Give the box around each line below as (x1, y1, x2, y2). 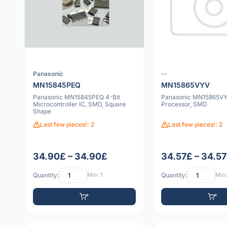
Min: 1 (87, 171, 102, 179)
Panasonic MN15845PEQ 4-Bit (33, 93, 120, 101)
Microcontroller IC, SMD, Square (33, 100, 126, 108)
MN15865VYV (161, 80, 210, 89)
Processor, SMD (161, 100, 207, 108)
